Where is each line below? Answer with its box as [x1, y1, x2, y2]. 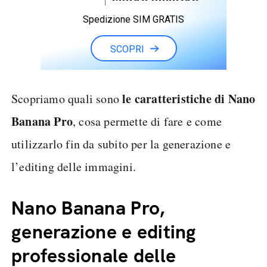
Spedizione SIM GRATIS [83, 14, 184, 25]
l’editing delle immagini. [11, 159, 136, 175]
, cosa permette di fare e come [73, 113, 222, 129]
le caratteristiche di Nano [122, 90, 256, 107]
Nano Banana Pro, [11, 195, 166, 221]
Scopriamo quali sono [11, 91, 123, 107]
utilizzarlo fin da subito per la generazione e [11, 136, 231, 152]
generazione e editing [11, 219, 197, 244]
